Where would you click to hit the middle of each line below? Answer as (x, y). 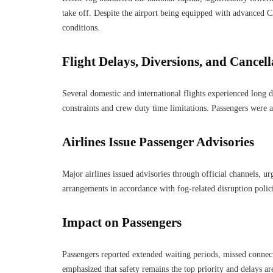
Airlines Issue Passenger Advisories (158, 142)
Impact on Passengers (122, 222)
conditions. (81, 28)
